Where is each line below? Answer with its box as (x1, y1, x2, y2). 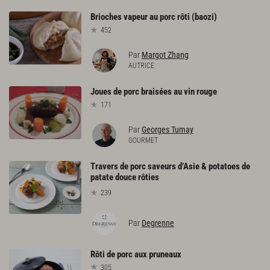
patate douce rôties (90, 171, 159, 183)
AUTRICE (128, 61, 154, 70)
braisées (141, 86, 172, 97)
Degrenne (142, 218, 174, 228)
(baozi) (192, 11, 217, 23)
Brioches (90, 11, 122, 23)
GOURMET (128, 136, 158, 145)
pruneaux (149, 248, 181, 260)
